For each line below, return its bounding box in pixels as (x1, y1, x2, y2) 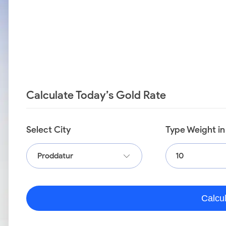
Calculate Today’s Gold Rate (26, 88, 166, 102)
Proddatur (37, 151, 73, 160)
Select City (26, 124, 71, 135)
